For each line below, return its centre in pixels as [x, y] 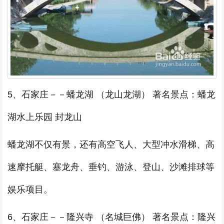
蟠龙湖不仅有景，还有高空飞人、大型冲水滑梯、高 [111, 145]
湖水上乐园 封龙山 [45, 117]
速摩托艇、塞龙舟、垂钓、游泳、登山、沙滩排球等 [111, 167]
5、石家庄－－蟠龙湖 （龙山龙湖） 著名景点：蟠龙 [111, 95]
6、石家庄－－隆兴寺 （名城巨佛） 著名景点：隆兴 [111, 217]
